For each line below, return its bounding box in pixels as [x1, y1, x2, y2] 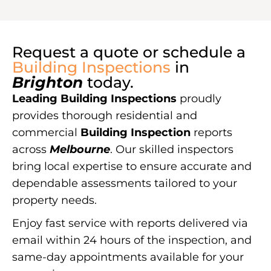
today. [83, 73, 134, 92]
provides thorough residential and [12, 109, 197, 123]
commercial [12, 126, 80, 140]
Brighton [12, 73, 83, 92]
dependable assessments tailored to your [12, 177, 237, 191]
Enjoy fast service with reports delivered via [12, 217, 248, 230]
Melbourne [50, 143, 110, 157]
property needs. [12, 194, 97, 207]
